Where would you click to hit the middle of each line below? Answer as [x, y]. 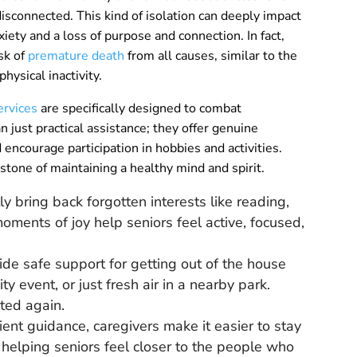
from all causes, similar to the [211, 56]
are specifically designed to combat [140, 109]
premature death [75, 56]
